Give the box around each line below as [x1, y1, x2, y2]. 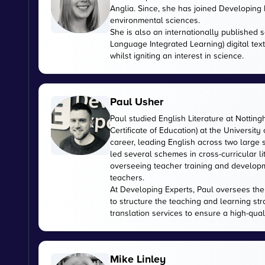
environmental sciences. [110, 14, 200, 25]
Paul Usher [110, 94, 163, 109]
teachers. [110, 172, 144, 183]
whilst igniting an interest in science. [110, 50, 244, 61]
